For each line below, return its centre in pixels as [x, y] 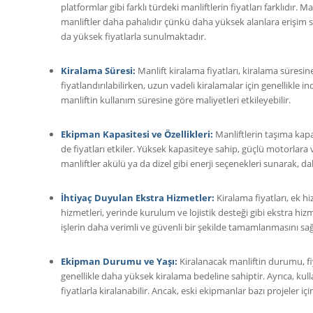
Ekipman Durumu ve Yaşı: [119, 262]
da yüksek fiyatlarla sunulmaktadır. [133, 36]
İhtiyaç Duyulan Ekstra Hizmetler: [138, 198]
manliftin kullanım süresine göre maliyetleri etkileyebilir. [176, 100]
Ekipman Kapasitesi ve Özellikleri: [137, 134]
